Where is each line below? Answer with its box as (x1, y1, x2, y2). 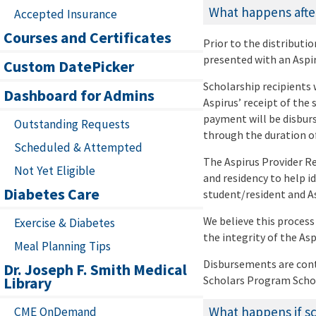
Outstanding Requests (14, 116, 130, 133)
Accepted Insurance (14, 6, 117, 23)
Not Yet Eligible (14, 163, 95, 179)
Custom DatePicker (4, 56, 134, 77)
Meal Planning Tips (14, 238, 111, 255)
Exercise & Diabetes (14, 215, 115, 231)
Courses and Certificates (4, 28, 171, 48)
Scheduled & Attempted (14, 140, 142, 156)
